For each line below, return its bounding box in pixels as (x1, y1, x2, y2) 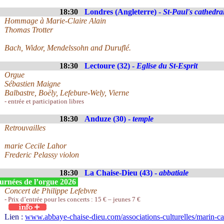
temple (132, 114, 153, 123)
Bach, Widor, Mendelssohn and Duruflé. (4, 43, 131, 52)
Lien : (4, 212, 25, 221)
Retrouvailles (4, 123, 45, 132)
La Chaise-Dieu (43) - (84, 168, 159, 177)
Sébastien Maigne (4, 79, 60, 88)
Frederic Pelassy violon (4, 150, 79, 159)
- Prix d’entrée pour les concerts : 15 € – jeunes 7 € (4, 195, 140, 203)
